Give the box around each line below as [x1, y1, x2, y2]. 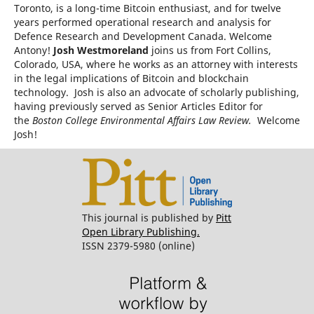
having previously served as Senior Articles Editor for [13, 99, 263, 113]
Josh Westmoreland [53, 43, 151, 57]
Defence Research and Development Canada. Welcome [13, 29, 272, 43]
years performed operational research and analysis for [13, 15, 271, 29]
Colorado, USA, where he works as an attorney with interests [13, 57, 298, 71]
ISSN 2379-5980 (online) [81, 239, 195, 253]
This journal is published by [81, 211, 216, 225]
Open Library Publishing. [81, 225, 200, 239]
